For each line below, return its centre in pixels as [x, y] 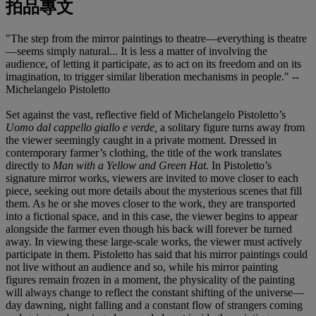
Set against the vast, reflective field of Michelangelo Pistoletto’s [146, 114]
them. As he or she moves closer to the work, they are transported [151, 203]
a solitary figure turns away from [232, 127]
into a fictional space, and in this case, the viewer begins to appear [152, 216]
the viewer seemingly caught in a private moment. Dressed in [141, 140]
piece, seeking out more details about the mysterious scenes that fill [154, 190]
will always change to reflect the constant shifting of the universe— [155, 292]
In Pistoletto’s [242, 165]
